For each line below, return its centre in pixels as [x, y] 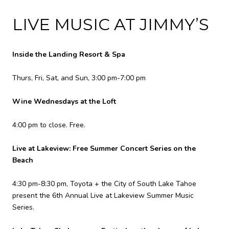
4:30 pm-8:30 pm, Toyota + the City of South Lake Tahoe [104, 184]
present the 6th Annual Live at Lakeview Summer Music [103, 196]
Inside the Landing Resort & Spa [69, 55]
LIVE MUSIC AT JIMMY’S [111, 25]
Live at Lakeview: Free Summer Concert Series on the [104, 149]
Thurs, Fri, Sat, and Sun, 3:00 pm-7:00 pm [79, 78]
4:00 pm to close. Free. [49, 125]
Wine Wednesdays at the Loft [64, 102]
